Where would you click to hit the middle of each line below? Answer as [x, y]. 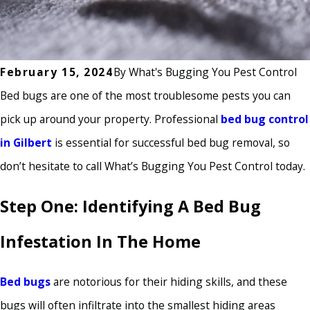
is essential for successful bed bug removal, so [171, 143]
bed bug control [265, 119]
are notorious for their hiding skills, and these [169, 282]
